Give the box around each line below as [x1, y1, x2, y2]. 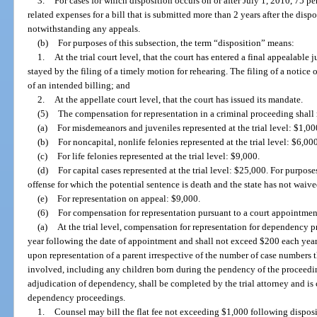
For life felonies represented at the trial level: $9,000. [57, 150, 260, 161]
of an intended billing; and [28, 79, 131, 91]
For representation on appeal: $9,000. [57, 192, 200, 204]
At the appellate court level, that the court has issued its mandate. [54, 93, 303, 105]
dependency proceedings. [28, 292, 126, 303]
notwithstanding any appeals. [28, 23, 141, 34]
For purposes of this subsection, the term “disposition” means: [57, 37, 294, 48]
